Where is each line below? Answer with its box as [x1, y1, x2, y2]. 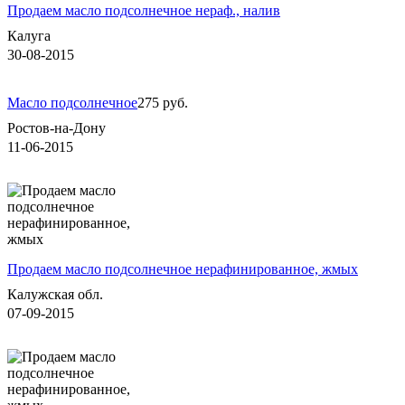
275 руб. [137, 94, 188, 110]
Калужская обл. [7, 286, 103, 302]
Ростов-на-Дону [7, 119, 106, 136]
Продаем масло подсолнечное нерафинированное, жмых [7, 260, 358, 277]
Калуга [7, 27, 51, 43]
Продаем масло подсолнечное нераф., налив [7, 2, 280, 18]
